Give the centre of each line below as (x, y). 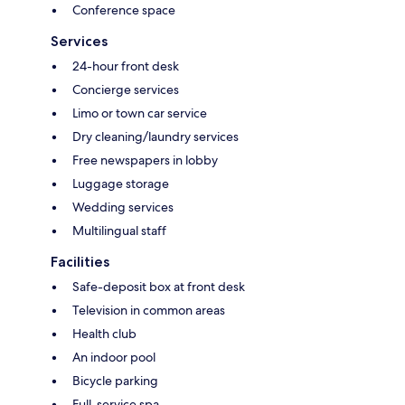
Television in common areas (149, 310)
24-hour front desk (126, 66)
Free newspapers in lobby (145, 160)
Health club (104, 333)
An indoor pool (114, 357)
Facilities (80, 261)
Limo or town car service (140, 113)
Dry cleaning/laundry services (155, 136)
